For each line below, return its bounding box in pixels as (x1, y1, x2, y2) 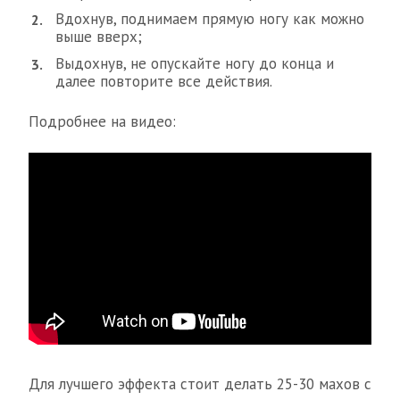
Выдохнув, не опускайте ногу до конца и (55, 53, 334, 73)
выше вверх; (55, 26, 142, 46)
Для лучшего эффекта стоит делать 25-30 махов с (29, 373, 371, 394)
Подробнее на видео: (29, 111, 176, 131)
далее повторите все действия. (55, 71, 272, 91)
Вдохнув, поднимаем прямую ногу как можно (55, 8, 364, 29)
